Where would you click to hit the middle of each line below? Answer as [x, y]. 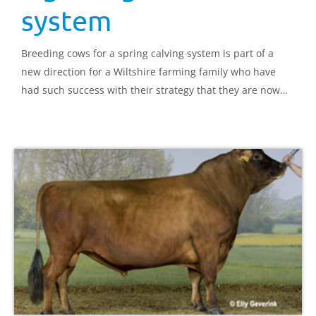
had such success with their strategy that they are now [151, 90]
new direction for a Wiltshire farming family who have [148, 71]
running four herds [67, 108]
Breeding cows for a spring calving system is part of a [147, 53]
